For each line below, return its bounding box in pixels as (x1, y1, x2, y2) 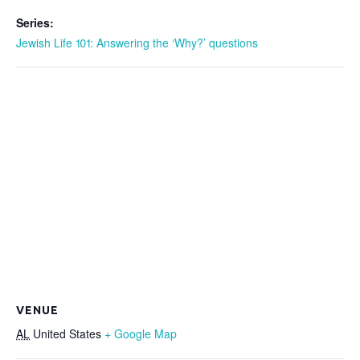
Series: (16, 14, 54, 31)
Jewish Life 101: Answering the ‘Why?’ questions (16, 35, 258, 51)
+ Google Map (104, 325, 177, 342)
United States (33, 325, 101, 342)
